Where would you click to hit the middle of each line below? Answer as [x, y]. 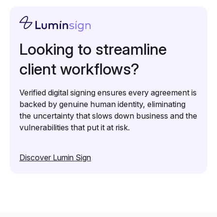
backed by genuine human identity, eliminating [102, 104]
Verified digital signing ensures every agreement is [108, 93]
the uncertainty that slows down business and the [108, 116]
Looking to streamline [93, 49]
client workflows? [79, 69]
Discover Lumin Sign [55, 158]
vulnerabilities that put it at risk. [75, 128]
